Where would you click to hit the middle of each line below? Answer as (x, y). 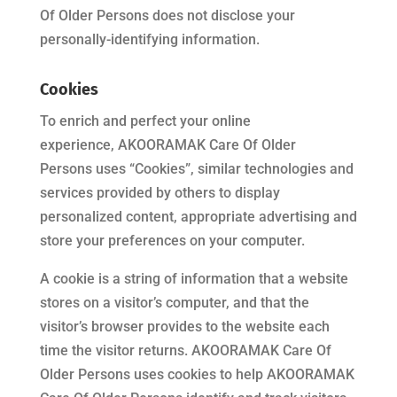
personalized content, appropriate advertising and (198, 217)
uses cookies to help (198, 374)
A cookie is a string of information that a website (194, 279)
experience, (78, 145)
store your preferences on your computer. (172, 241)
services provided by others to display (160, 193)
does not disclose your (223, 16)
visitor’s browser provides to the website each (184, 327)
